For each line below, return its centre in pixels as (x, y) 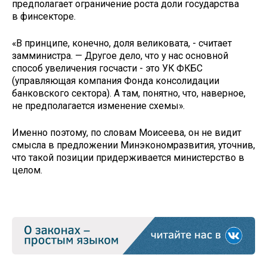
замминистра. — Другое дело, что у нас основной (120, 56)
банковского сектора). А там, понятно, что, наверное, (129, 94)
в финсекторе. (46, 17)
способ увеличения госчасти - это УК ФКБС (107, 69)
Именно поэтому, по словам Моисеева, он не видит (127, 132)
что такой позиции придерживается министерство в (128, 157)
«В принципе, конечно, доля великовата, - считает (122, 44)
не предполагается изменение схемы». (98, 106)
